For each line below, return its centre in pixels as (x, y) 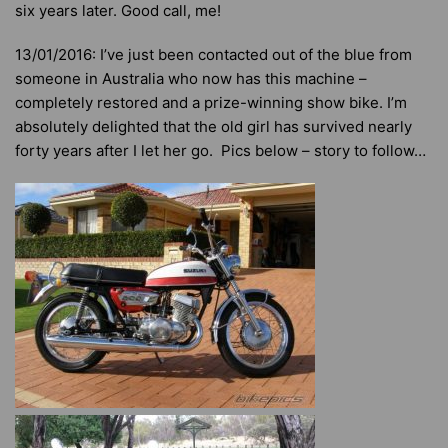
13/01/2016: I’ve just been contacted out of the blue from (213, 54)
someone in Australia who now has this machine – (191, 78)
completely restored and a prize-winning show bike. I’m (211, 102)
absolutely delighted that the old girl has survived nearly (213, 126)
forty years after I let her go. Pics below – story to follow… (220, 150)
